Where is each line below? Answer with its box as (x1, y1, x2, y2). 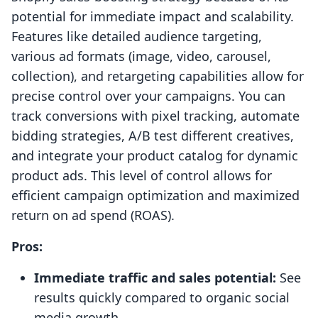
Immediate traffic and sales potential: (34, 269, 276, 287)
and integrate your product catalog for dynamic (11, 147, 298, 165)
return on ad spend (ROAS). (11, 207, 175, 224)
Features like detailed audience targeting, (11, 28, 262, 45)
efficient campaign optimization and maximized (11, 187, 300, 204)
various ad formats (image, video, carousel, (11, 48, 271, 65)
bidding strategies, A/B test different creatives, (11, 127, 294, 145)
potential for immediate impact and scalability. (11, 8, 294, 26)
